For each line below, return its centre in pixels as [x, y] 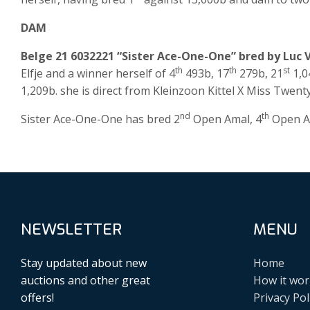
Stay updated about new [84, 263]
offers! [37, 297]
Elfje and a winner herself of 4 [98, 74]
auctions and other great [85, 280]
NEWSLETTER [71, 230]
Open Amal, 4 [226, 119]
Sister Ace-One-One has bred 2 [100, 119]
